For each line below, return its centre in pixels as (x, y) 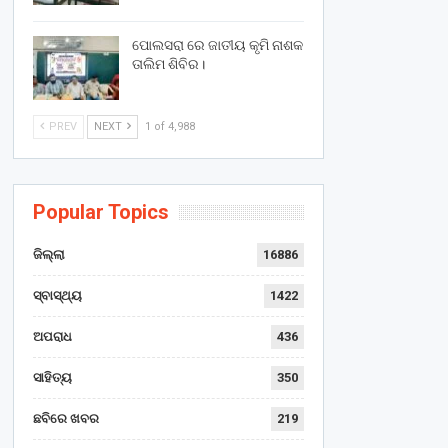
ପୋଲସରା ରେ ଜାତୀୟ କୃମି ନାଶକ (217, 44)
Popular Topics (100, 211)
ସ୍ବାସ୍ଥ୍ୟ (57, 295)
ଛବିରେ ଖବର (65, 418)
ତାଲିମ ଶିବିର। (168, 63)
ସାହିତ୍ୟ (52, 377)
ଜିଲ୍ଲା (48, 254)
